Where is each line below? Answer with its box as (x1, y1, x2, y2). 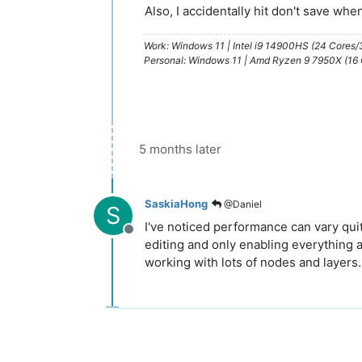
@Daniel (221, 198, 262, 211)
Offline (128, 229, 168, 246)
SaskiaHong (145, 197, 208, 211)
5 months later (139, 141, 221, 157)
